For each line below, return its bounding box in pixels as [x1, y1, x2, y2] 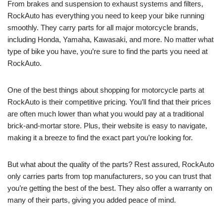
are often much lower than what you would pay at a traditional [7, 110, 204, 118]
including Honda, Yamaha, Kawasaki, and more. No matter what [7, 35, 214, 44]
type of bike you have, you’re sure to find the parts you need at [7, 47, 208, 56]
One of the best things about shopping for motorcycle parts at [7, 86, 204, 95]
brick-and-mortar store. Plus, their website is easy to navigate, [7, 121, 207, 130]
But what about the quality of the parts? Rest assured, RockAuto [7, 160, 214, 169]
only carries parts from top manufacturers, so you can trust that [7, 172, 211, 181]
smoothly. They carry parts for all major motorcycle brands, [7, 23, 198, 32]
